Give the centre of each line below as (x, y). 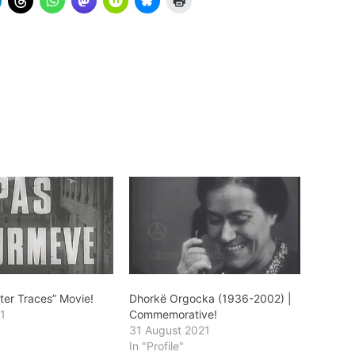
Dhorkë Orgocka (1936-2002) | (210, 299)
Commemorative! (173, 315)
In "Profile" (156, 346)
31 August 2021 (169, 330)
